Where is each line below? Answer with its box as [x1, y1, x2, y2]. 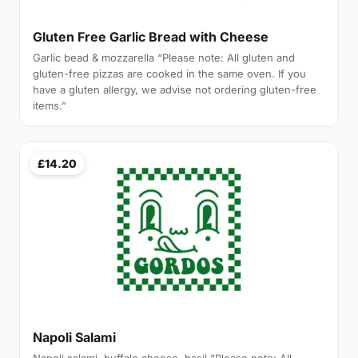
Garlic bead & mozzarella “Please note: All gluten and [33, 50, 295, 64]
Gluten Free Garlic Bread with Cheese [33, 28, 268, 45]
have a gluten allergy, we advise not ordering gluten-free [33, 82, 316, 96]
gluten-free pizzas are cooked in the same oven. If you [33, 66, 306, 80]
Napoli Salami [33, 329, 116, 346]
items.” [33, 98, 66, 112]
